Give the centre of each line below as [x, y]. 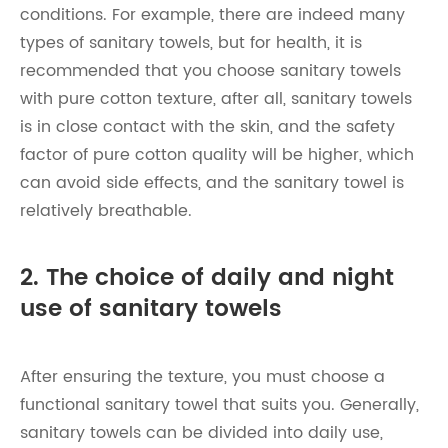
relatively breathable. [106, 211]
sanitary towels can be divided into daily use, [201, 433]
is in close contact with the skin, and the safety [207, 127]
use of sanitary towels [151, 309]
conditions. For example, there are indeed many [212, 15]
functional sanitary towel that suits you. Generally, [219, 405]
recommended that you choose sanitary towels [210, 71]
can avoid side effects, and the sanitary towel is [212, 183]
